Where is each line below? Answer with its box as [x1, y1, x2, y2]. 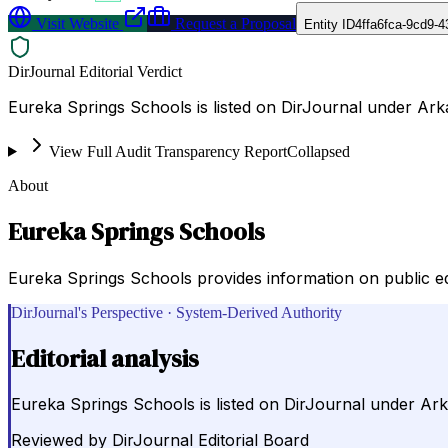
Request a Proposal [171, 14, 296, 32]
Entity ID [304, 16, 355, 32]
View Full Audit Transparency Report [48, 142, 287, 160]
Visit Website [32, 14, 119, 32]
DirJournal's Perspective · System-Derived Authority [11, 303, 342, 321]
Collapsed [286, 142, 350, 160]
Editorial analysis [11, 341, 199, 375]
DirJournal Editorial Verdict [8, 62, 182, 80]
